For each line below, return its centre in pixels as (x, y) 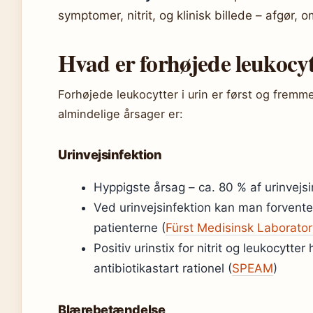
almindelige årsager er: (121, 114)
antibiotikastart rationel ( (163, 268)
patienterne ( (130, 227)
